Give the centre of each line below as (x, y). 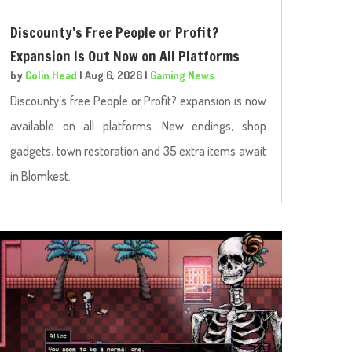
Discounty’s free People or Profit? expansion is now (138, 100)
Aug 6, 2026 (114, 75)
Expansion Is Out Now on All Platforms (125, 55)
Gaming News (183, 75)
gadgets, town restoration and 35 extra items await (138, 150)
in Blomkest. (41, 176)
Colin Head (51, 75)
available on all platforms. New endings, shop (138, 125)
